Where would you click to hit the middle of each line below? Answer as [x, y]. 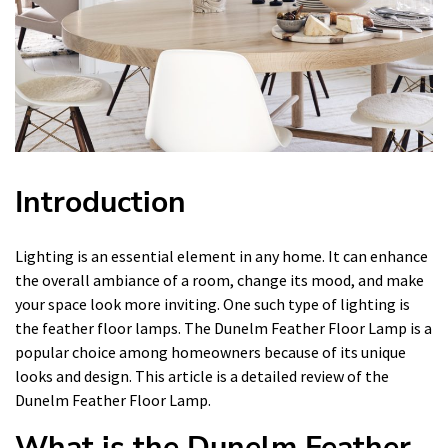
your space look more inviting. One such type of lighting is [212, 304]
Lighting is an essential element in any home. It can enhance [221, 256]
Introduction [100, 202]
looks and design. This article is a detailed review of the [202, 376]
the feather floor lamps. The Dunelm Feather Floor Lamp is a [223, 328]
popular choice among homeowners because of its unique [210, 352]
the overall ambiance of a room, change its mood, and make [219, 280]
